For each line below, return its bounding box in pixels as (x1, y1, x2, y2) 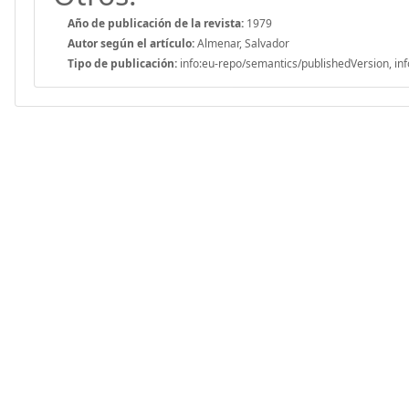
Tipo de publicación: (68, 55, 177, 71)
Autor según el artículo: (68, 35, 194, 51)
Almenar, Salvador (194, 35, 289, 51)
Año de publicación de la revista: (68, 15, 244, 31)
